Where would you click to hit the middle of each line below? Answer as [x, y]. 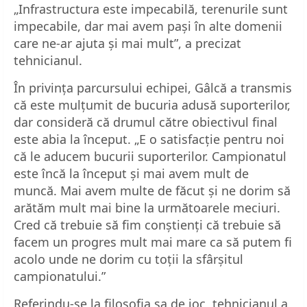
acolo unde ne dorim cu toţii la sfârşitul [128, 259]
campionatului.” [60, 276]
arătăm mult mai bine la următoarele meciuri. [147, 207]
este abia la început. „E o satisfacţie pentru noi [149, 139]
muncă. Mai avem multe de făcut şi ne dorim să [152, 190]
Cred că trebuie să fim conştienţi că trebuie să [147, 224]
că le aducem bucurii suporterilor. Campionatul [150, 156]
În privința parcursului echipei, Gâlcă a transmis [153, 87]
